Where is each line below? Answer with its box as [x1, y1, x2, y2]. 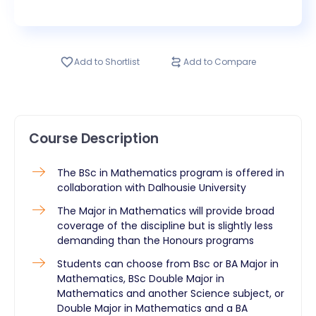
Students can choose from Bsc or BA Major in [57, 256, 279, 271]
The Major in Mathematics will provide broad [57, 203, 274, 218]
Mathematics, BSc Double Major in [57, 271, 224, 286]
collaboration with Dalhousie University [57, 180, 246, 195]
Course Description [29, 128, 159, 148]
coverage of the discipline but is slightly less [57, 218, 273, 233]
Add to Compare [183, 55, 256, 68]
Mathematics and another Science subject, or [57, 286, 284, 300]
